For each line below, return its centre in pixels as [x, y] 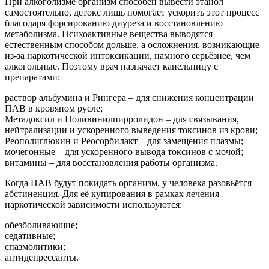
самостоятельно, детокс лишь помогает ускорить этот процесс [132, 13]
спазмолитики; [35, 247]
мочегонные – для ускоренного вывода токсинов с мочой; [124, 152]
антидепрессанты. [42, 258]
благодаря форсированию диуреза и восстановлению [114, 23]
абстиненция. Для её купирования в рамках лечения [112, 194]
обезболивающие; [41, 225]
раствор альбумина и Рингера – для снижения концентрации [129, 98]
